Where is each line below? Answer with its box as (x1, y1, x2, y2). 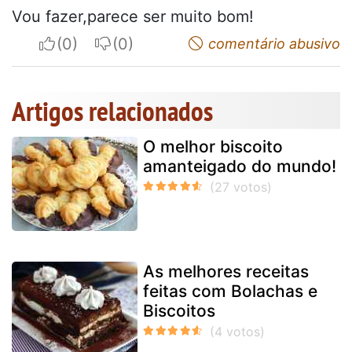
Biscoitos (143, 300, 215, 321)
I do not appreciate (112, 33, 251, 53)
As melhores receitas (143, 261, 309, 281)
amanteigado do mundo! (143, 156, 336, 176)
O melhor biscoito (143, 136, 283, 156)
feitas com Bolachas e (143, 280, 317, 301)
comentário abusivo (204, 35, 340, 52)
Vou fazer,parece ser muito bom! (12, 6, 254, 26)
